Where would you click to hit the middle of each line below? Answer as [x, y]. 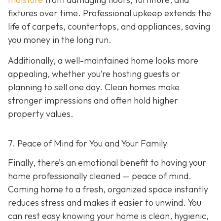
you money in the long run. [60, 40]
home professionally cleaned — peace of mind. [100, 176]
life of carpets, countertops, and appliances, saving [109, 27]
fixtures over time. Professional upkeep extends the [110, 13]
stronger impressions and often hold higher [93, 100]
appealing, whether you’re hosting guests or [94, 74]
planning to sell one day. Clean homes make [94, 87]
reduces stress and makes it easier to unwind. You [105, 203]
